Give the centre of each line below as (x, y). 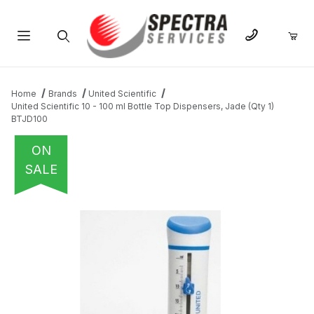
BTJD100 (29, 119)
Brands (62, 94)
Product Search (62, 69)
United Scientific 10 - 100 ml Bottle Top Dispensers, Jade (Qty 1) (143, 107)
